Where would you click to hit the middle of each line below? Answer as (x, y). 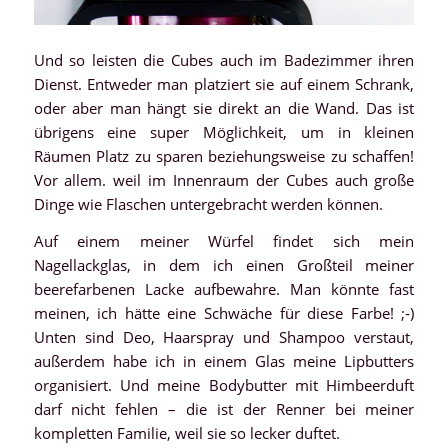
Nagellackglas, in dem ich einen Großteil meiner (224, 264)
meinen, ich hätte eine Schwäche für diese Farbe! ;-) (224, 312)
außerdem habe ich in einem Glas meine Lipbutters (224, 360)
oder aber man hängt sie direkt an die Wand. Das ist (224, 107)
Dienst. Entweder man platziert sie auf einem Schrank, (224, 83)
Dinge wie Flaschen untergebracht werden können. (208, 203)
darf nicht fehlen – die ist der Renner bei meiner (224, 408)
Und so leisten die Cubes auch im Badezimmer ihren (224, 59)
